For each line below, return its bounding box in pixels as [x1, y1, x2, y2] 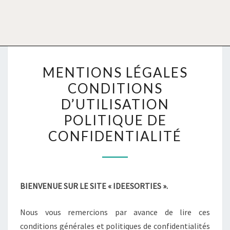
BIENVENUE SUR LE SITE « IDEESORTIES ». [20, 180, 168, 191]
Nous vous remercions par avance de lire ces [20, 206, 210, 217]
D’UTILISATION [61, 95, 169, 112]
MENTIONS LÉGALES [42, 64, 188, 81]
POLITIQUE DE [63, 111, 167, 128]
